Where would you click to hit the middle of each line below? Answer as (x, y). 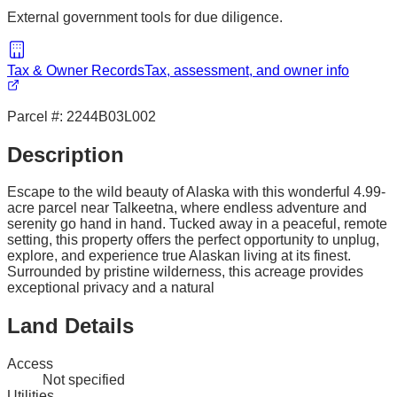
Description (66, 154)
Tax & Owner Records (76, 70)
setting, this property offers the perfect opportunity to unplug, (193, 240)
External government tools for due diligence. (145, 17)
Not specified (84, 380)
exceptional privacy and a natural (111, 288)
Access (30, 364)
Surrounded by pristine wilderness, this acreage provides (185, 272)
